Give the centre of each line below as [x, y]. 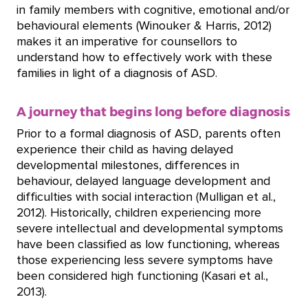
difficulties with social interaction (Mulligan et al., [146, 197]
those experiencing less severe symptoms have [145, 261]
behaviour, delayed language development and [143, 181]
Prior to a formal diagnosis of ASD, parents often [148, 134]
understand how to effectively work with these [144, 58]
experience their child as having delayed [125, 150]
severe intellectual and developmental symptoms [150, 229]
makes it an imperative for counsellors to [127, 42]
